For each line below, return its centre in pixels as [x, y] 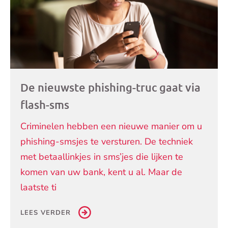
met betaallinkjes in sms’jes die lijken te [102, 157]
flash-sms [45, 105]
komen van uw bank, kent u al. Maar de [101, 172]
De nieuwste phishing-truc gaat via [110, 88]
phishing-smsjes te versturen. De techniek [107, 142]
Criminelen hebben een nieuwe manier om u [111, 126]
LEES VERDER [46, 213]
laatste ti [38, 188]
